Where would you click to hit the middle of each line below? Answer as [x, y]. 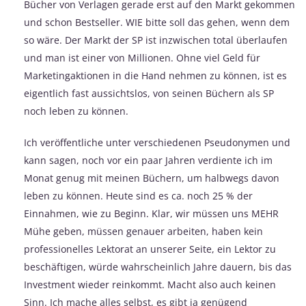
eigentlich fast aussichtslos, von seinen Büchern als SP [149, 94]
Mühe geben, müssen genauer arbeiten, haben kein [143, 232]
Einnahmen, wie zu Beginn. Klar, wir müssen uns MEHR [151, 214]
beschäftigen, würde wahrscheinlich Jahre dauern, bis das [158, 267]
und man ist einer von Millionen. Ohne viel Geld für [142, 58]
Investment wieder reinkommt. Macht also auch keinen [150, 285]
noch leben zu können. [76, 111]
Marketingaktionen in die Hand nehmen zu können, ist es [155, 76]
